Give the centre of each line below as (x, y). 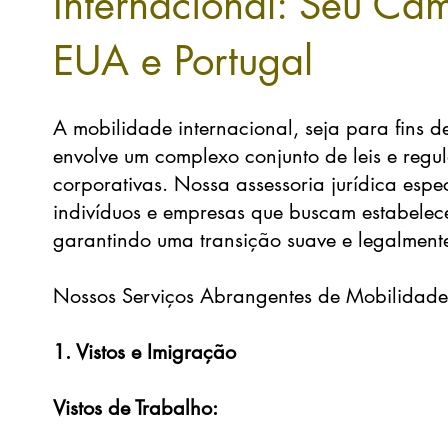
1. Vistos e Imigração (145, 352)
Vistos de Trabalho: (136, 408)
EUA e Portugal (183, 61)
